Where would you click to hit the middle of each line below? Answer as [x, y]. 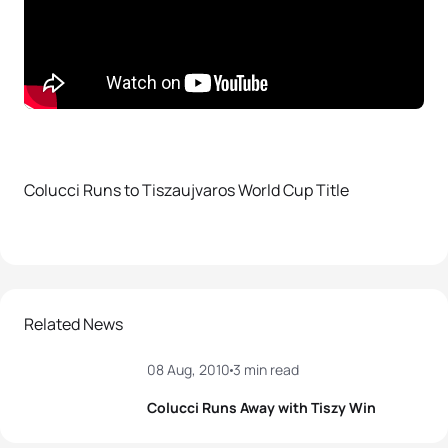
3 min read [266, 369]
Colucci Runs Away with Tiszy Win [261, 407]
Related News [73, 324]
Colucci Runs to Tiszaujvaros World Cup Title [186, 190]
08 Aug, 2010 [188, 369]
